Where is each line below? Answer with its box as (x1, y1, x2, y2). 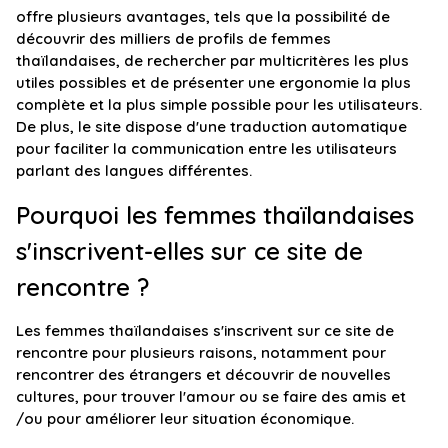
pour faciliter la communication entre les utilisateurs (16, 139, 397, 159)
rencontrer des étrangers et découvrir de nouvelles (16, 365, 391, 385)
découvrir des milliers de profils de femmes (16, 29, 331, 49)
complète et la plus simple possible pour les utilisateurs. (16, 95, 422, 115)
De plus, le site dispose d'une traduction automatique (16, 117, 407, 137)
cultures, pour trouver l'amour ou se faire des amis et (16, 387, 406, 407)
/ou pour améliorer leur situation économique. (16, 409, 354, 429)
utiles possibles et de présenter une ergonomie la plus (16, 73, 411, 93)
